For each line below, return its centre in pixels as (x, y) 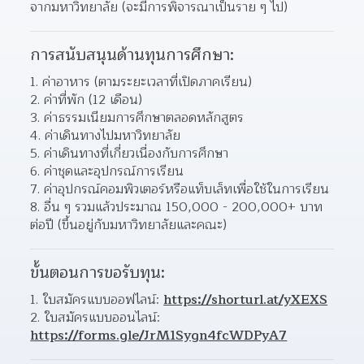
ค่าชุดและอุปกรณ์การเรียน (114, 171)
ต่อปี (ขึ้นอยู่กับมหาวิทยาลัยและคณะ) (129, 225)
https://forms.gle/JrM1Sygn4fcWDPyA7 (159, 335)
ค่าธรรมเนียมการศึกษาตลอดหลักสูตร (144, 117)
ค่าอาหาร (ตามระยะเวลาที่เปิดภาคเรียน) (147, 82)
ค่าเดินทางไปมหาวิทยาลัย (113, 135)
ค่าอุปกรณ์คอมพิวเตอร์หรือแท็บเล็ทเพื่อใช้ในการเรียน (187, 189)
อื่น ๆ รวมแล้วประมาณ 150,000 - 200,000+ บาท (184, 207)
